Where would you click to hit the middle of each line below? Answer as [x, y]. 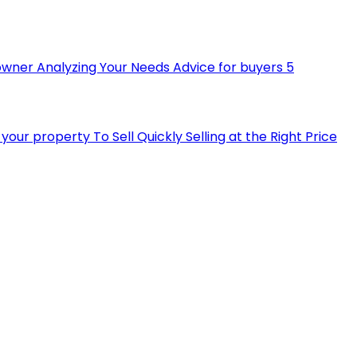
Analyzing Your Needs [103, 67]
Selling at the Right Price [261, 137]
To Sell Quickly [138, 137]
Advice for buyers [228, 67]
